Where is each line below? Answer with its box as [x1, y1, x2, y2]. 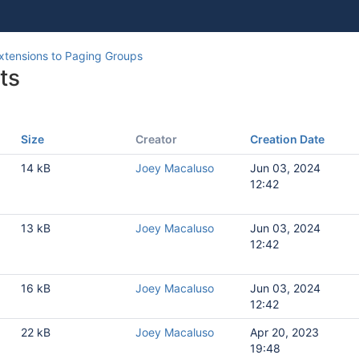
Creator [135, 132, 177, 146]
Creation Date [250, 132, 325, 146]
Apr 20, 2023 [250, 325, 319, 339]
